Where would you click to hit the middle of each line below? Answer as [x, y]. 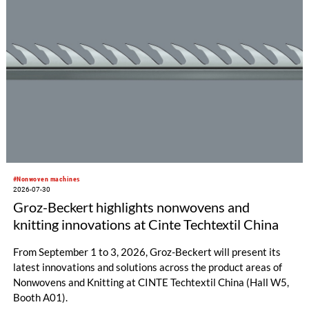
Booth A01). [40, 298]
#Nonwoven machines [47, 179]
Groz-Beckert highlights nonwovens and [131, 207]
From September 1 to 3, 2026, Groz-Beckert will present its [147, 252]
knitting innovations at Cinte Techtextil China [146, 224]
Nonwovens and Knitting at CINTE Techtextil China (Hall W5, [151, 282]
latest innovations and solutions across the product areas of [147, 267]
